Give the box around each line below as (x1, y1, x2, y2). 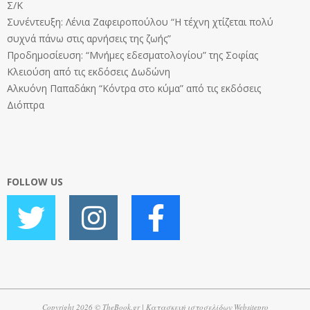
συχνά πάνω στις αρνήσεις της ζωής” (7, 32, 171, 46)
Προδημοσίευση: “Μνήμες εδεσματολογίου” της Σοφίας (7, 48, 258, 62)
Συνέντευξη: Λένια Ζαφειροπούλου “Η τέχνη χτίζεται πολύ (7, 15, 273, 29)
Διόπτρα (7, 98, 44, 112)
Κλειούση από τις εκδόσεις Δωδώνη (7, 65, 170, 79)
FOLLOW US (7, 175, 63, 189)
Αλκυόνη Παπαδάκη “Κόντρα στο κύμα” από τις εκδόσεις (7, 82, 261, 95)
